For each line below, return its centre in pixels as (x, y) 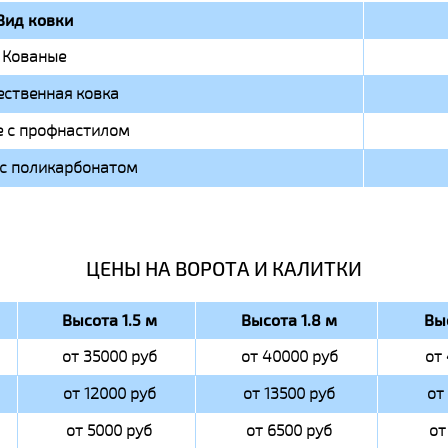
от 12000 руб (109, 394)
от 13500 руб (289, 394)
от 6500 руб (289, 431)
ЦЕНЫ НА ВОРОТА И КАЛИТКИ (224, 269)
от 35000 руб (109, 357)
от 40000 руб (289, 357)
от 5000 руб (109, 431)
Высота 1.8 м (289, 320)
